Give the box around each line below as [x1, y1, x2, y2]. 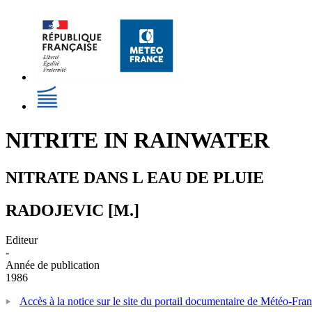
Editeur [6, 233, 38, 246]
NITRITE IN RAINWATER [6, 127, 270, 153]
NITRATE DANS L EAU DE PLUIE [6, 168, 264, 187]
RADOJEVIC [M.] [6, 201, 139, 219]
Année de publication [6, 258, 100, 271]
